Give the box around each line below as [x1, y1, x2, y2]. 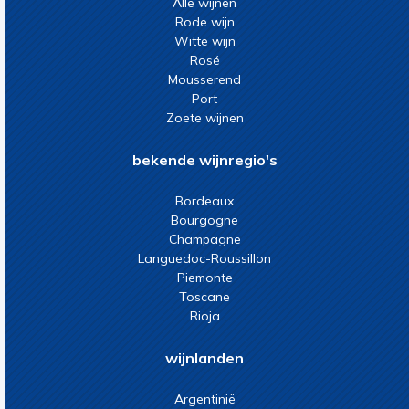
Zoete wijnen [165, 110, 244, 126]
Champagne [168, 231, 241, 247]
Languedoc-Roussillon [138, 250, 271, 267]
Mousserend [168, 71, 241, 88]
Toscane [179, 288, 230, 305]
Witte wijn [173, 33, 236, 49]
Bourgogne [171, 212, 238, 228]
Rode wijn [174, 14, 235, 30]
